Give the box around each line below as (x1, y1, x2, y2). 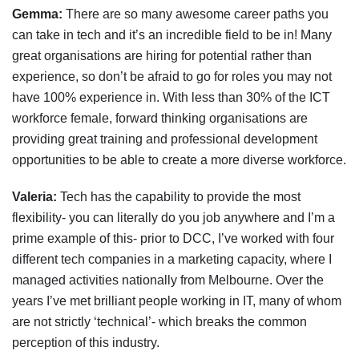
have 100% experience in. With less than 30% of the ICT (12, 90, 330, 104)
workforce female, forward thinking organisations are (12, 111, 308, 125)
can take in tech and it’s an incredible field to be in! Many (12, 27, 332, 42)
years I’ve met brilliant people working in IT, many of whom (12, 293, 341, 308)
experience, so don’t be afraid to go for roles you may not (12, 69, 332, 83)
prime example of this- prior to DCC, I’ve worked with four (12, 231, 334, 245)
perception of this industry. (12, 335, 159, 349)
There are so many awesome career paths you (63, 6, 329, 21)
